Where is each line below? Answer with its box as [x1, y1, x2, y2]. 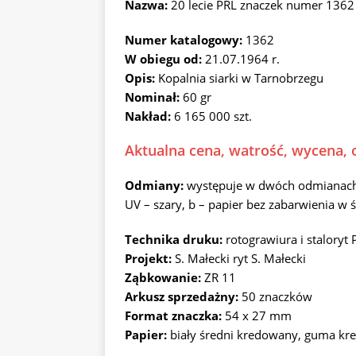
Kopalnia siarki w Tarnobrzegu [155, 70, 323, 86]
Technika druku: [125, 231, 226, 247]
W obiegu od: [125, 51, 205, 67]
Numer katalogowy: [125, 32, 246, 48]
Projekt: [125, 250, 172, 266]
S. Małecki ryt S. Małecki [172, 250, 306, 266]
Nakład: [125, 108, 171, 124]
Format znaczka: [125, 308, 222, 323]
